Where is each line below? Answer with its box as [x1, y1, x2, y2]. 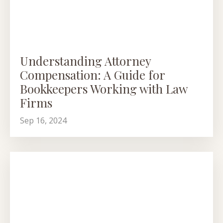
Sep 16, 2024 [20, 115, 67, 126]
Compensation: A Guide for [20, 67, 165, 83]
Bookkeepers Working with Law [20, 81, 187, 97]
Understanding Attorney [20, 53, 151, 69]
